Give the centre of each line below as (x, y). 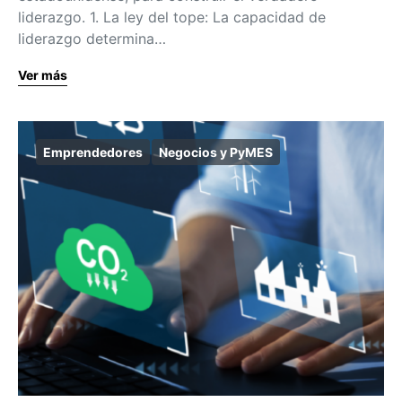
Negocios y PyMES (216, 152)
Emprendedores (93, 152)
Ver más (43, 74)
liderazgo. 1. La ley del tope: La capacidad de (172, 17)
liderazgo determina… (92, 38)
